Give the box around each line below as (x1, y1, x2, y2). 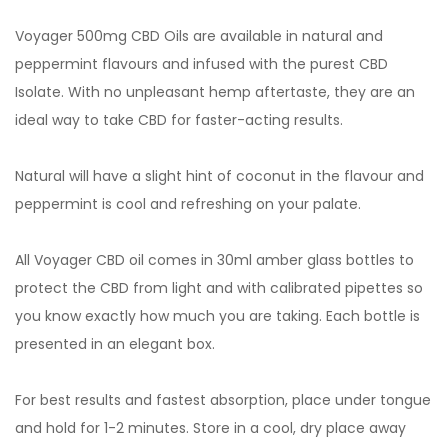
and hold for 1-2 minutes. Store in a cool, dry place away (15, 418, 406, 438)
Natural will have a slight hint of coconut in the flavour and (15, 166, 424, 186)
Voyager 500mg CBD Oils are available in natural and (15, 26, 383, 46)
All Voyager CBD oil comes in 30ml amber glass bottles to (15, 250, 414, 270)
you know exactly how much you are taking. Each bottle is (15, 306, 420, 326)
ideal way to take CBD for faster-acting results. (15, 110, 343, 130)
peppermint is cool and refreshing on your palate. (15, 194, 361, 214)
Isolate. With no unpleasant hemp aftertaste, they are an (15, 82, 415, 102)
